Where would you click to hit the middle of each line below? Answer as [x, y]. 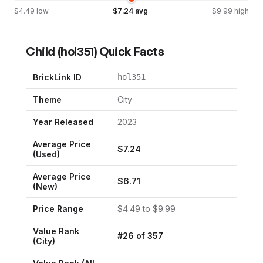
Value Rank [56, 231]
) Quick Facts [129, 51]
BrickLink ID [57, 77]
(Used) [46, 154]
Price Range [58, 208]
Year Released [63, 122]
